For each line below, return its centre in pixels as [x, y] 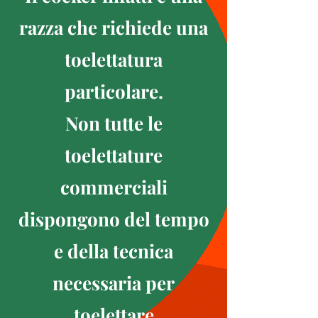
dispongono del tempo [114, 219]
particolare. [114, 91]
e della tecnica [114, 251]
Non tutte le [114, 123]
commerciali [114, 187]
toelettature [114, 155]
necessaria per [114, 283]
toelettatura [114, 59]
